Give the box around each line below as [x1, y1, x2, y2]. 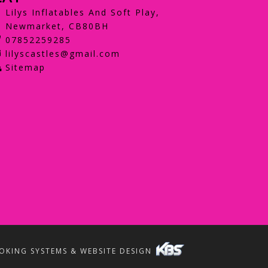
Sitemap [5, 61, 45, 73]
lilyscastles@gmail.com [5, 47, 120, 59]
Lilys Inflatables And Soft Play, [5, 6, 160, 18]
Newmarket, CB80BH [5, 20, 109, 32]
